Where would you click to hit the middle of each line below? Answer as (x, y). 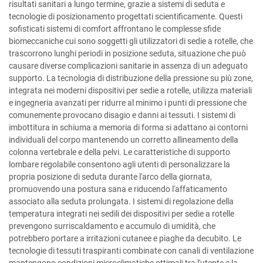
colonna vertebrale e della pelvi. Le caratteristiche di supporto (119, 152)
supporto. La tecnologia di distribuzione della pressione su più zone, (131, 78)
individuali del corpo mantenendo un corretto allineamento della (124, 140)
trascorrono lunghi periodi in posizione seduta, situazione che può (127, 53)
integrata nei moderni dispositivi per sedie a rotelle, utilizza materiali (130, 90)
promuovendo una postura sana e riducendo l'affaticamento (118, 189)
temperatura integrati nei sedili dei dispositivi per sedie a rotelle (122, 214)
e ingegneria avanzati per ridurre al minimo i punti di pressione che (128, 103)
